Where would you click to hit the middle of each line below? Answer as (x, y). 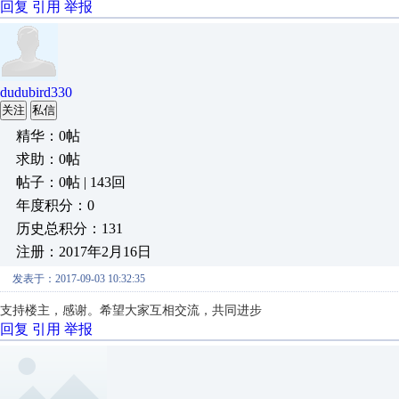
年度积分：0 (55, 205)
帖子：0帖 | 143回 (71, 182)
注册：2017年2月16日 (84, 252)
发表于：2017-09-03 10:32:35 (79, 279)
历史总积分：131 (69, 228)
